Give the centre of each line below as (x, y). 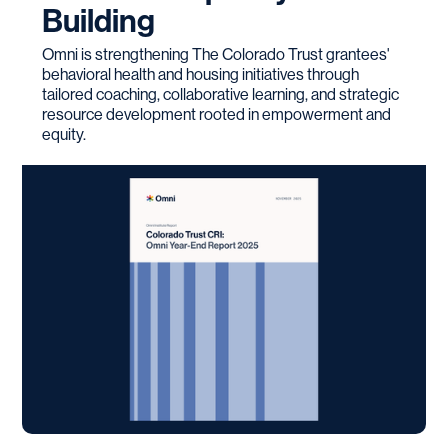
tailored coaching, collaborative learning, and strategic (221, 94)
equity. (64, 134)
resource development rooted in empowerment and (217, 114)
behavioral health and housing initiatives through (201, 74)
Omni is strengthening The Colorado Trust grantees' (216, 54)
